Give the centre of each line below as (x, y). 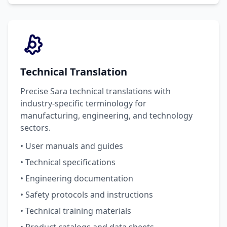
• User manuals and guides (72, 146)
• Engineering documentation (77, 178)
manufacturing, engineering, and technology (106, 116)
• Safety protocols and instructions (87, 195)
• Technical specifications (68, 162)
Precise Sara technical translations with (96, 91)
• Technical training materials (76, 211)
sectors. (35, 128)
